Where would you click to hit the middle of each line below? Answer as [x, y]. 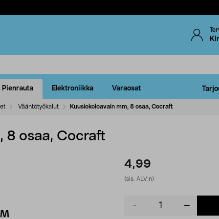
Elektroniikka [73, 89]
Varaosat [126, 89]
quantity [137, 209]
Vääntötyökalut [38, 106]
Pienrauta [18, 89]
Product [137, 200]
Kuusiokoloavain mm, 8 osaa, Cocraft [121, 106]
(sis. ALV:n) [139, 179]
